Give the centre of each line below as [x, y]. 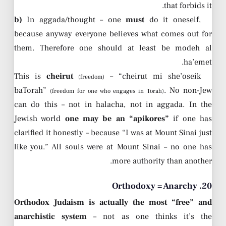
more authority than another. [162, 161]
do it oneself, [173, 19]
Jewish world [40, 118]
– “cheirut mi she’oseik [153, 76]
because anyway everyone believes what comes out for [113, 34]
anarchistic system [51, 216]
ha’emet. [198, 62]
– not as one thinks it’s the [149, 216]
